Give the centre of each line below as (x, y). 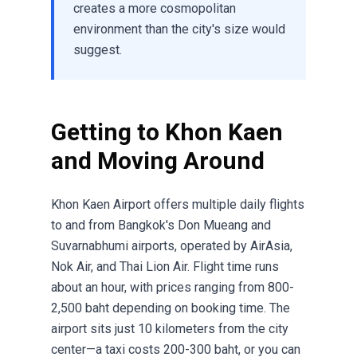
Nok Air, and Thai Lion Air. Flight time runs (165, 267)
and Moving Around (158, 161)
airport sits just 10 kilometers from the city (170, 329)
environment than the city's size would (179, 29)
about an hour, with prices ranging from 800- (173, 288)
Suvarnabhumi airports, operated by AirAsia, (172, 246)
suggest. (98, 50)
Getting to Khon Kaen (167, 132)
